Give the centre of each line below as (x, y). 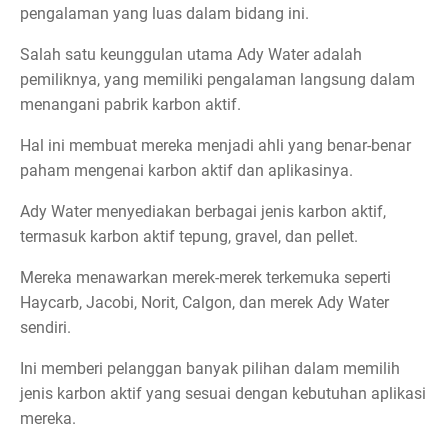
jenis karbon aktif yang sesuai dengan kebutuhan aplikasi (223, 394)
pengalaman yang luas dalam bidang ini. (164, 14)
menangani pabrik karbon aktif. (130, 105)
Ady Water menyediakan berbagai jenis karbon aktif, (203, 212)
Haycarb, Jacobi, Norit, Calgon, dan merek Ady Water (204, 303)
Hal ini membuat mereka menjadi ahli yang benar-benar (215, 146)
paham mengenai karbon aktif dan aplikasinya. (186, 171)
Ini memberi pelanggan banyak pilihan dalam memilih (210, 369)
